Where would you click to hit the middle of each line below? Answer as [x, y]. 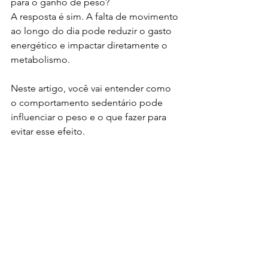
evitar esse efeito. [48, 132]
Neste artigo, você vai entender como [92, 89]
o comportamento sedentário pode [88, 103]
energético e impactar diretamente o [90, 45]
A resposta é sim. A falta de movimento [96, 17]
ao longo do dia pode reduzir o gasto [92, 31]
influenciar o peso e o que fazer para [90, 117]
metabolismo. [40, 60]
